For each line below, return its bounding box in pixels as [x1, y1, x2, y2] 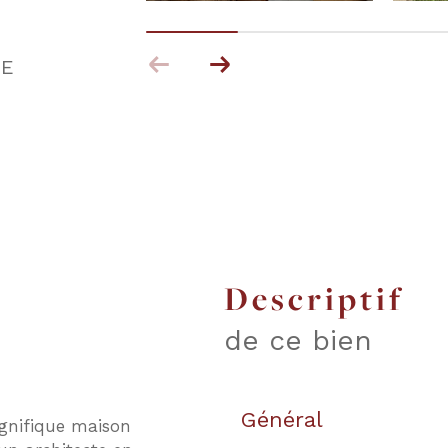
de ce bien [224, 324, 372, 358]
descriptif [252, 277, 404, 321]
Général [241, 407, 323, 433]
